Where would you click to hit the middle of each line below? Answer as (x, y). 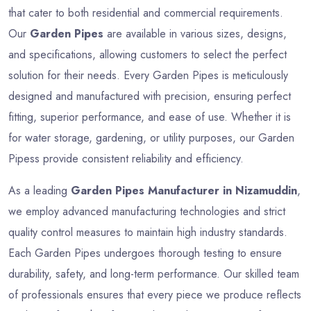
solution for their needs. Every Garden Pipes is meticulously (148, 75)
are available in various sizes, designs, (195, 33)
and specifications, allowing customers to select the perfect (148, 54)
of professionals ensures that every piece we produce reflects (155, 294)
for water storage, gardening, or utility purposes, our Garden (151, 137)
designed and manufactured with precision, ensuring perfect (150, 96)
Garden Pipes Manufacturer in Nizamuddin (184, 190)
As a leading (40, 190)
